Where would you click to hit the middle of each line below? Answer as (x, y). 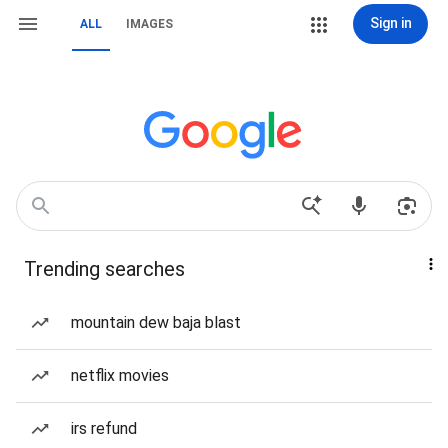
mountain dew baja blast (156, 322)
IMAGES (149, 24)
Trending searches (104, 269)
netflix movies (120, 375)
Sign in (390, 23)
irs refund (104, 428)
